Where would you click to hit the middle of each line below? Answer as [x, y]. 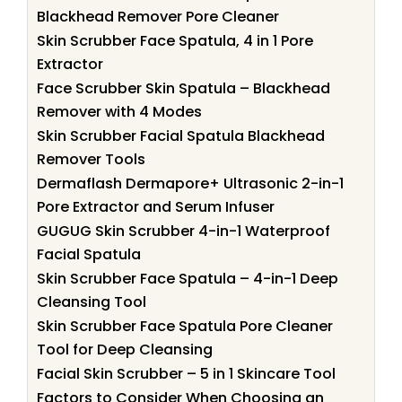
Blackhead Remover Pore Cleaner [158, 16]
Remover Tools [91, 159]
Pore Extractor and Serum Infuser [156, 206]
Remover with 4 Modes [119, 111]
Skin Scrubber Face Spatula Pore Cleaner [185, 326]
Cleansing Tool [92, 301]
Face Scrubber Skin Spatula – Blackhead [184, 88]
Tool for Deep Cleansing [125, 349]
